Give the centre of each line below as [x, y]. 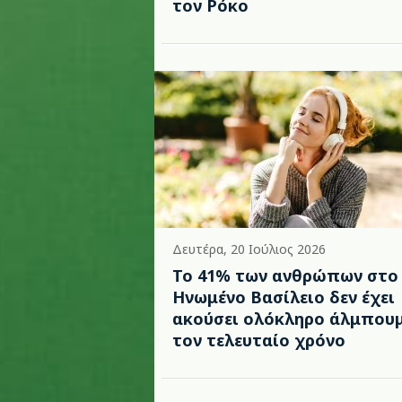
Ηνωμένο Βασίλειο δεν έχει [284, 297]
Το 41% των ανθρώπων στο [285, 275]
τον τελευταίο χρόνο [259, 340]
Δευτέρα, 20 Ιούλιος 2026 [249, 249]
